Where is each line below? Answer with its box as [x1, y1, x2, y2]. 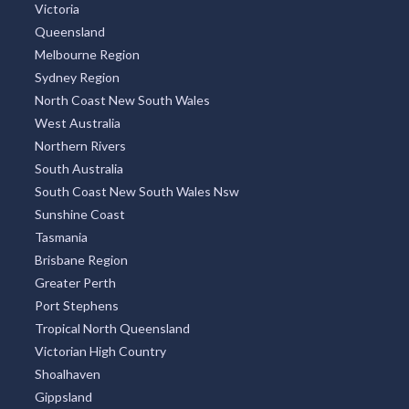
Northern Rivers [34, 138, 126, 154]
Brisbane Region [34, 252, 128, 268]
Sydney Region [34, 69, 120, 86]
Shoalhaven [34, 366, 100, 383]
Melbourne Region [34, 47, 140, 63]
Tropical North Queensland [34, 320, 190, 337]
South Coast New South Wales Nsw [34, 184, 239, 200]
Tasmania [34, 229, 88, 246]
